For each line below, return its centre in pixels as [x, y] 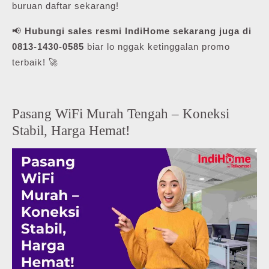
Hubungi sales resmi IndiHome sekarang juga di [138, 31]
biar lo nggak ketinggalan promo [157, 47]
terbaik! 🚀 [35, 62]
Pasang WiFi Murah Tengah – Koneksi [121, 114]
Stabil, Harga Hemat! [71, 131]
